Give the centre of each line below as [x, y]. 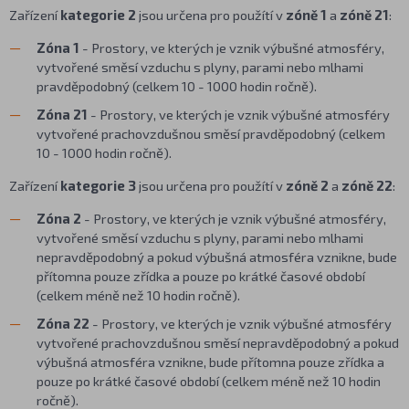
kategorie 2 [98, 15]
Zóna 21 [62, 115]
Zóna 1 [58, 48]
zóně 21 [364, 15]
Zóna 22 [63, 323]
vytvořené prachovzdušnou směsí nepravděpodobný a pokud [218, 342]
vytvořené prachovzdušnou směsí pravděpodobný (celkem [211, 134]
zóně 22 [367, 185]
